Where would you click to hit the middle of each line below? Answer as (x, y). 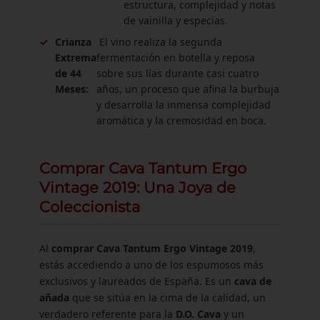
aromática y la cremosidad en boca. (181, 120)
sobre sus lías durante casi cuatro (177, 73)
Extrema (76, 57)
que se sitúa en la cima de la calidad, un (167, 298)
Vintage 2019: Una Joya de (137, 187)
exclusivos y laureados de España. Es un (137, 281)
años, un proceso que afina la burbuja (188, 89)
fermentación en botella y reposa (176, 57)
